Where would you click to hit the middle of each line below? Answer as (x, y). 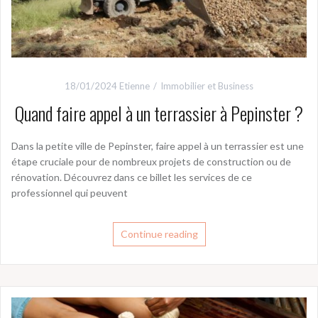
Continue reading (159, 234)
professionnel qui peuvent (70, 192)
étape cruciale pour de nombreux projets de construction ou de (151, 161)
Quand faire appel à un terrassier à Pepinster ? (159, 113)
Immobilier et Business (207, 86)
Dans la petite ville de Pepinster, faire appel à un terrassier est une (158, 146)
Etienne (135, 86)
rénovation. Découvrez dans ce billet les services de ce (132, 177)
